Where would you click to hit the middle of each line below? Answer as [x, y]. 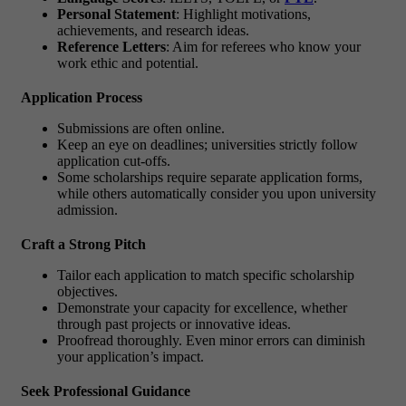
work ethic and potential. [128, 63]
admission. [87, 209]
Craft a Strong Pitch [83, 244]
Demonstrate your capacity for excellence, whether [202, 307]
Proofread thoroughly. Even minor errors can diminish [211, 340]
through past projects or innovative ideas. [174, 324]
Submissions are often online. [141, 128]
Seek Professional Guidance [106, 391]
